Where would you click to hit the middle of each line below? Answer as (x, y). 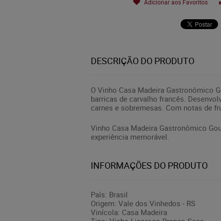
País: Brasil (109, 194)
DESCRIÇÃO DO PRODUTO (143, 61)
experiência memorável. (130, 136)
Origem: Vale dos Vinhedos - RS (143, 203)
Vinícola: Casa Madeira (129, 212)
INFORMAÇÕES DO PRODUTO (149, 165)
